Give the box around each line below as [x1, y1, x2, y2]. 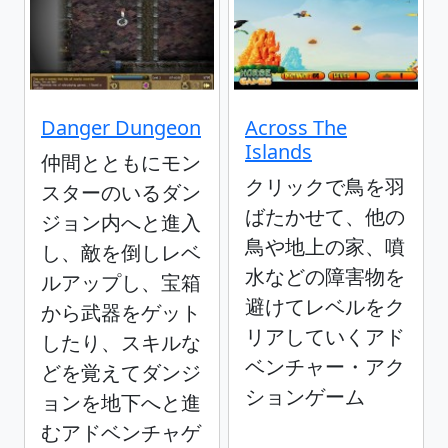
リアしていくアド [245, 323, 405, 351]
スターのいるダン [41, 179, 201, 207]
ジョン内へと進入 [41, 209, 201, 237]
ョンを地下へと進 [41, 389, 201, 417]
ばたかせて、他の [245, 203, 405, 231]
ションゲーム [245, 383, 365, 411]
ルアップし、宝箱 [41, 269, 201, 297]
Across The [245, 114, 347, 142]
